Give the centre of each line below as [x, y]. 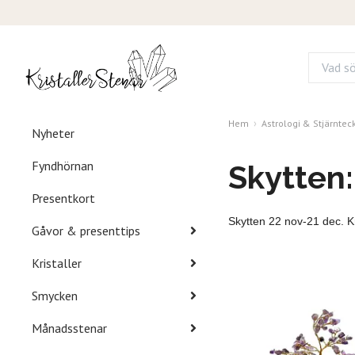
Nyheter [53, 133]
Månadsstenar [69, 328]
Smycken [55, 295]
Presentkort [63, 198]
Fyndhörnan [63, 165]
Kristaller [57, 263]
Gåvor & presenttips [86, 230]
